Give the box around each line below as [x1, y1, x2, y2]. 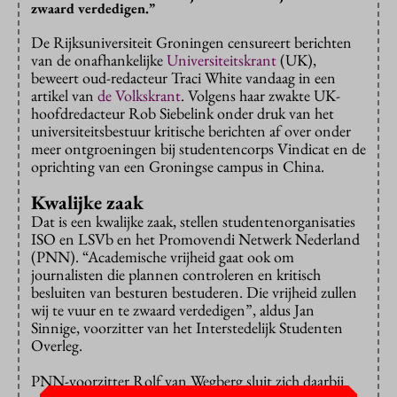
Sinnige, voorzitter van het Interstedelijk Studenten [31, 317, 343, 338]
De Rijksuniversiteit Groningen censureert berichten [31, 32, 352, 52]
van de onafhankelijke [31, 50, 167, 70]
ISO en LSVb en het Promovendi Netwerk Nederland [31, 229, 360, 249]
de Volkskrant [97, 85, 181, 105]
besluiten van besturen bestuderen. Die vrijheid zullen [31, 282, 357, 302]
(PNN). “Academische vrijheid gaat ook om [31, 246, 294, 267]
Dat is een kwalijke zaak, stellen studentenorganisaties [31, 211, 355, 231]
